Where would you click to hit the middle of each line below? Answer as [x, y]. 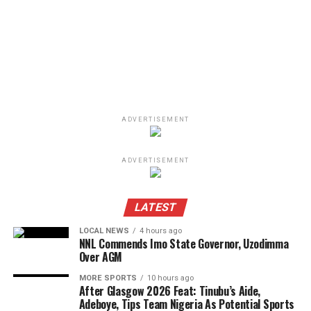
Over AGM [101, 257]
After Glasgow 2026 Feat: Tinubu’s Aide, [170, 291]
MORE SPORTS [108, 278]
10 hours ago [170, 278]
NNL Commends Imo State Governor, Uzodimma [184, 244]
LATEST [155, 208]
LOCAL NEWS [104, 231]
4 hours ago [160, 231]
